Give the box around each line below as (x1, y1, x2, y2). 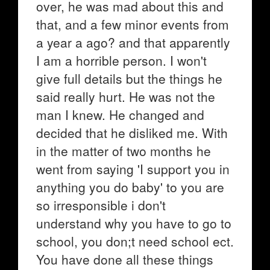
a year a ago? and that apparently (36, 33, 230, 51)
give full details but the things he (36, 69, 222, 87)
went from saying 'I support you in (36, 160, 230, 178)
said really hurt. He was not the (36, 87, 215, 105)
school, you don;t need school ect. (36, 232, 234, 250)
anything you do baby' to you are (36, 178, 224, 196)
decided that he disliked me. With (36, 124, 228, 142)
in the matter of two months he (36, 142, 211, 160)
